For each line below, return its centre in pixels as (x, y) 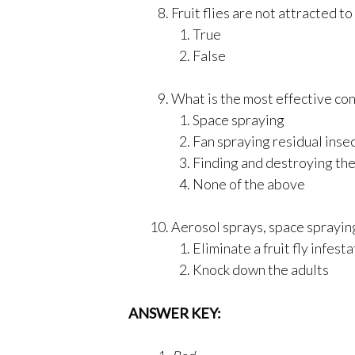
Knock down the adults (261, 269)
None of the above (249, 183)
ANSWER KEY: (175, 313)
